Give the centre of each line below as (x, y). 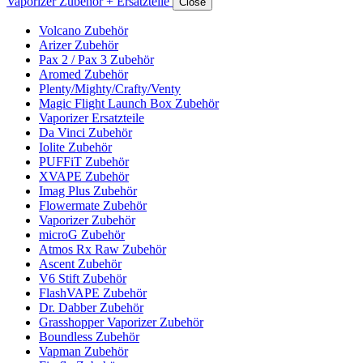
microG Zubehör (82, 234)
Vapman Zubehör (83, 351)
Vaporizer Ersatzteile (92, 117)
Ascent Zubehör (80, 263)
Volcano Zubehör (83, 30)
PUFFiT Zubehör (84, 161)
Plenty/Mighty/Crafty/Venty (110, 88)
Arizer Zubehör (79, 45)
